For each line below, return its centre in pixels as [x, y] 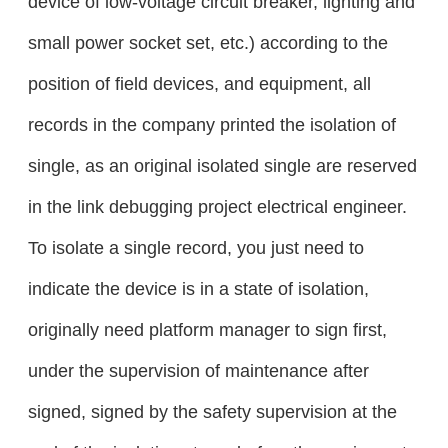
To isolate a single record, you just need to [195, 248]
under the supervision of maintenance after [198, 371]
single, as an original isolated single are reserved [222, 166]
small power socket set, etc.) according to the [207, 43]
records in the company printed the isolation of [211, 125]
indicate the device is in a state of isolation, [198, 289]
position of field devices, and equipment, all [199, 84]
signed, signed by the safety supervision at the [212, 412]
